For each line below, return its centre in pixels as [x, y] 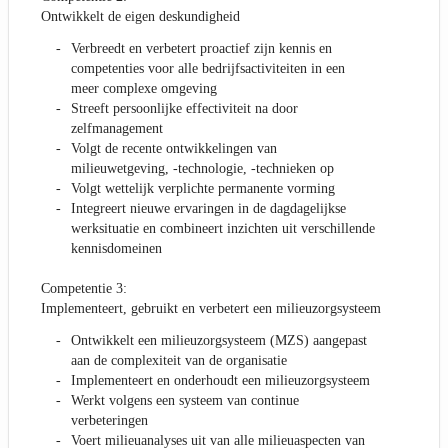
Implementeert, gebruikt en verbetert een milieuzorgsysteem [211, 309]
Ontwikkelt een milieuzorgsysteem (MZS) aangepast [219, 341]
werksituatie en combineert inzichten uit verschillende [223, 229]
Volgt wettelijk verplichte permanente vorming [203, 189]
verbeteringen [109, 421]
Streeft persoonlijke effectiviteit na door [184, 109]
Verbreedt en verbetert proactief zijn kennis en [201, 49]
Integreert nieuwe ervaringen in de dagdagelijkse [208, 209]
